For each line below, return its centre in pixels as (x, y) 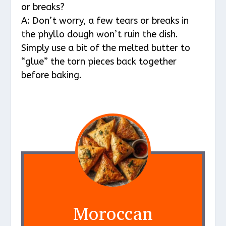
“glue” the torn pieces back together (99, 62)
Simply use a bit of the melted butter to (106, 48)
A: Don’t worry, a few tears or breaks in (105, 21)
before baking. (52, 75)
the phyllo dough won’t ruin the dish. (100, 35)
